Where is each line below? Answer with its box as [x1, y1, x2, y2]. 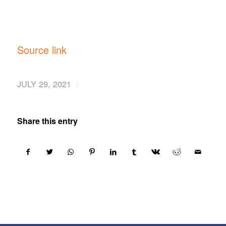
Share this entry [17, 115, 78, 127]
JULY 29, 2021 [17, 77, 71, 90]
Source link [17, 42, 67, 57]
